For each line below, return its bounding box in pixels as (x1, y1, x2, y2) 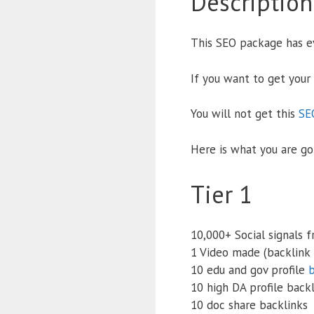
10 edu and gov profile (191, 262, 308, 278)
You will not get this (191, 106, 299, 122)
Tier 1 (191, 178, 252, 211)
